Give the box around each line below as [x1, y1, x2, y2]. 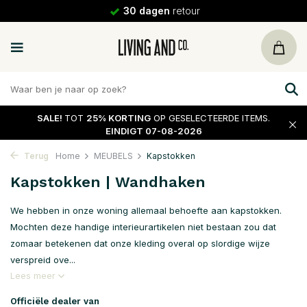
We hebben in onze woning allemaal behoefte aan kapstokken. [10, 205, 282, 216]
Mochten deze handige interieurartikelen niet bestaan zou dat [10, 221, 276, 232]
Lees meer [10, 270, 58, 281]
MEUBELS [94, 151, 133, 161]
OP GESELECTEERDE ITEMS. [151, 112, 270, 123]
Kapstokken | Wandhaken [10, 173, 206, 191]
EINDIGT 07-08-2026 [105, 125, 202, 136]
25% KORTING [86, 112, 151, 123]
